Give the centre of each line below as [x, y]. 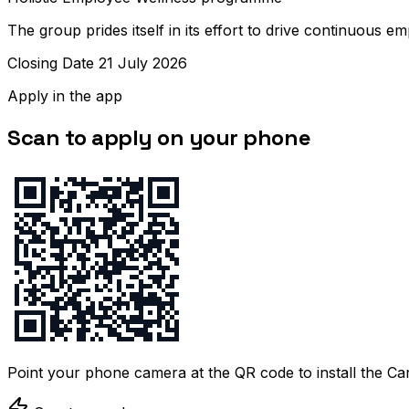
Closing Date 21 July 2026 [97, 63]
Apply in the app [65, 96]
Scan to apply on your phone [159, 138]
